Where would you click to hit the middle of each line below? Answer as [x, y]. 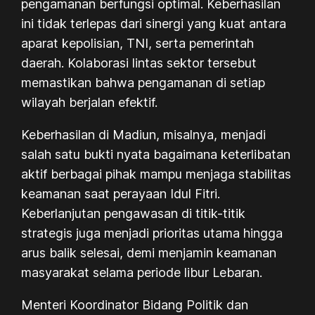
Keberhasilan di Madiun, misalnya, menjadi [144, 134]
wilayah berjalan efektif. [91, 102]
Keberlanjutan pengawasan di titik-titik [134, 213]
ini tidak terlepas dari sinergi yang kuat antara [154, 23]
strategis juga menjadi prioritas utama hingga [152, 233]
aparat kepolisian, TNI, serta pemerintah [138, 43]
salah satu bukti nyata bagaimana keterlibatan [156, 154]
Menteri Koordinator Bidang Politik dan [135, 304]
